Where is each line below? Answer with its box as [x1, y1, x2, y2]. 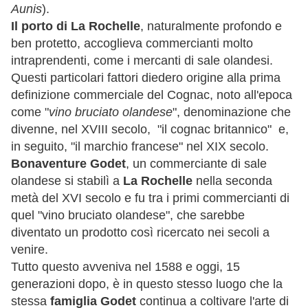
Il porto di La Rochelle [11, 19, 140, 33]
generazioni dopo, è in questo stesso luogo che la [11, 276, 283, 291]
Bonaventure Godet [11, 156, 126, 170]
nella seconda [192, 173, 272, 188]
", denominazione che [173, 104, 291, 119]
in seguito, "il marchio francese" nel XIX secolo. [11, 139, 269, 153]
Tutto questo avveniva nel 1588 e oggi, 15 [11, 259, 240, 274]
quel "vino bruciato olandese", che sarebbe [11, 208, 245, 222]
